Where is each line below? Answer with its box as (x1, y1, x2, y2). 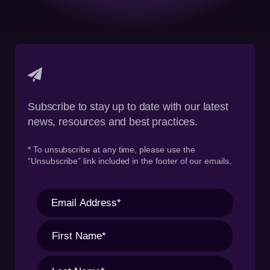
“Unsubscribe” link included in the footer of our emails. (28, 156, 231, 166)
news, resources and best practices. (28, 116, 198, 128)
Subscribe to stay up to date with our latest (28, 101, 228, 113)
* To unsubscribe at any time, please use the (28, 145, 195, 155)
